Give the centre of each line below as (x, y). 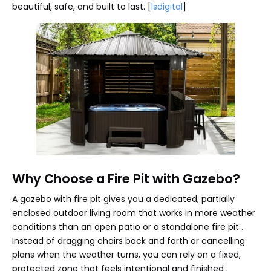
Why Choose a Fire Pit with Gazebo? (126, 178)
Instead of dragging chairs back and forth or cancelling (129, 240)
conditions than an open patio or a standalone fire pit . (128, 227)
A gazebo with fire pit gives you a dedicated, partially (123, 199)
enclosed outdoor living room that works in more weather (134, 213)
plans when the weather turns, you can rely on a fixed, (126, 254)
